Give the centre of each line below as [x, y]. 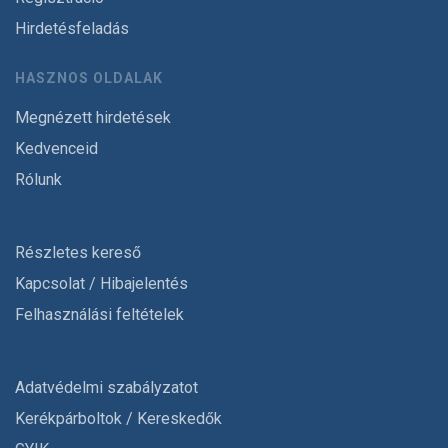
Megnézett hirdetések [93, 117]
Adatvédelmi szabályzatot [106, 387]
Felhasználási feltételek [99, 314]
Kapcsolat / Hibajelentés [101, 283]
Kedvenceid [56, 148]
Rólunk [38, 179]
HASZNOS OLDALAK [89, 78]
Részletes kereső [78, 252]
